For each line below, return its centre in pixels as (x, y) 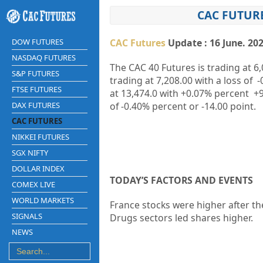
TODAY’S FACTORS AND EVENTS (181, 180)
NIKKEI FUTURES (41, 136)
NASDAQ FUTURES (44, 57)
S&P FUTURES (36, 73)
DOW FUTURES (38, 41)
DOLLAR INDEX (38, 168)
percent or (175, 106)
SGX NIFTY (30, 152)
